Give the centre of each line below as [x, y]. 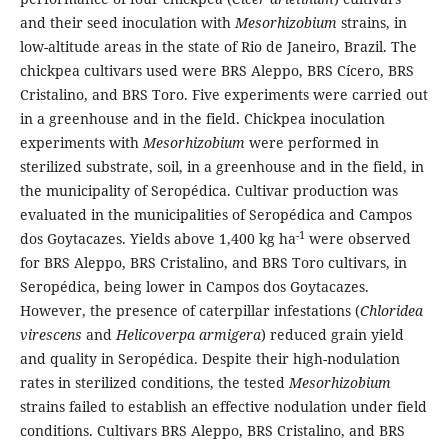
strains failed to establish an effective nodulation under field [223, 407]
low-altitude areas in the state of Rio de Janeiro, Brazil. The [218, 47]
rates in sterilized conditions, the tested [154, 383]
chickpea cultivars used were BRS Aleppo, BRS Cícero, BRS [216, 71]
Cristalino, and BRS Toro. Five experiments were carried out [223, 95]
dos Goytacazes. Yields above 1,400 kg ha [157, 239]
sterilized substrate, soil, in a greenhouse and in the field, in [221, 167]
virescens [50, 335]
